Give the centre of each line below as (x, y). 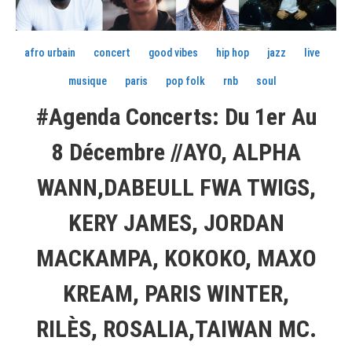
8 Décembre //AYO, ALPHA (176, 152)
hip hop (233, 52)
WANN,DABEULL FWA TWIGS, (176, 187)
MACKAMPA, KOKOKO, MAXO (176, 258)
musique (87, 81)
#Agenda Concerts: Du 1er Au (176, 116)
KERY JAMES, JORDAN (176, 222)
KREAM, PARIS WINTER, (176, 293)
